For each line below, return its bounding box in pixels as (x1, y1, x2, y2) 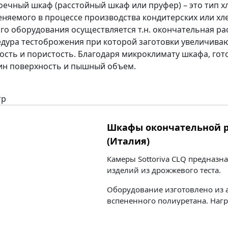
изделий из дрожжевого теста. (107, 165, 221, 175)
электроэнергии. (107, 207, 169, 217)
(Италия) (107, 135, 150, 147)
